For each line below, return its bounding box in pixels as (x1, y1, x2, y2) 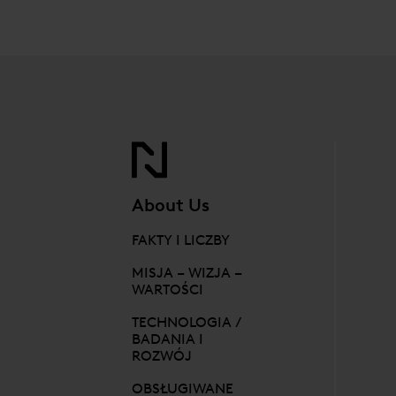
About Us (132, 194, 210, 216)
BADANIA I (132, 330, 204, 347)
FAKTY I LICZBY (132, 231, 231, 248)
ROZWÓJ (132, 346, 193, 364)
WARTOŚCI (132, 280, 204, 298)
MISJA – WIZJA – (132, 263, 243, 281)
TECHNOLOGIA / (132, 313, 243, 331)
